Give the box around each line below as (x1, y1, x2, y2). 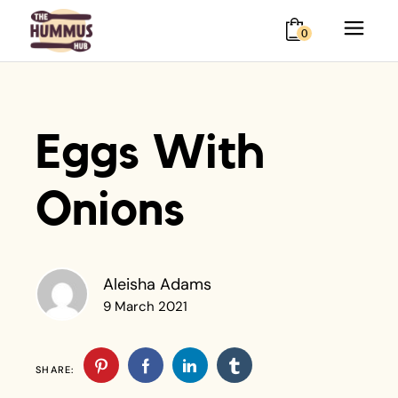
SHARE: (36, 362, 74, 376)
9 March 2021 (103, 298, 188, 315)
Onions (36, 186, 186, 234)
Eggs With (36, 129, 265, 177)
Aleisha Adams (103, 274, 212, 295)
